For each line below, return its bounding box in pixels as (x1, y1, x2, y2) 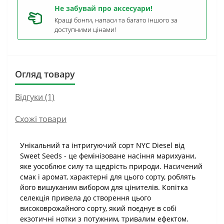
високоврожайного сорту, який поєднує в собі (20, 203, 176, 213)
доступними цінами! (54, 25, 116, 34)
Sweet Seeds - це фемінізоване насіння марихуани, (20, 151, 196, 160)
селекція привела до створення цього (20, 193, 151, 202)
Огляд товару (15, 68, 75, 80)
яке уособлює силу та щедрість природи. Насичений (20, 161, 202, 171)
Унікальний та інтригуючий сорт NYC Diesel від (20, 140, 184, 150)
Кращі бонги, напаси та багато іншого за (54, 15, 177, 24)
